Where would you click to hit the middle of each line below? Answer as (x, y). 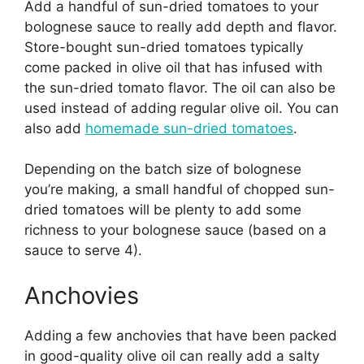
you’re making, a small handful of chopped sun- (180, 190)
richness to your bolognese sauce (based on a (175, 230)
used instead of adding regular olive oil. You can (182, 108)
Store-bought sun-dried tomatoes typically (164, 47)
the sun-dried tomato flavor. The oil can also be (180, 87)
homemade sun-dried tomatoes (189, 128)
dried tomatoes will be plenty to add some (163, 210)
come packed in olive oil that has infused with (173, 67)
